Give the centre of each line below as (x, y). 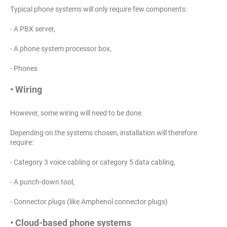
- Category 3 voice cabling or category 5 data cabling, (93, 162)
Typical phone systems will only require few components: (99, 9)
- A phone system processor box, (61, 49)
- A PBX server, (33, 29)
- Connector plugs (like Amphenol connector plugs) (89, 202)
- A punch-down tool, (42, 182)
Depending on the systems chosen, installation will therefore (104, 133)
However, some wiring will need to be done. (77, 113)
